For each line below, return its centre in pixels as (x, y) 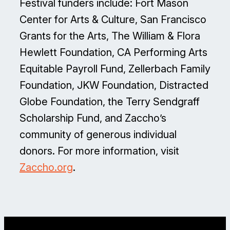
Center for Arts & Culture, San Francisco (113, 20)
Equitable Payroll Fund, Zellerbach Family (115, 69)
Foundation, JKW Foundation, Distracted (114, 85)
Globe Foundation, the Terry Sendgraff (110, 102)
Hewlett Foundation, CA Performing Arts (113, 53)
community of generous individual (98, 135)
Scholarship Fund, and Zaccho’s (93, 118)
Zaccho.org (46, 168)
